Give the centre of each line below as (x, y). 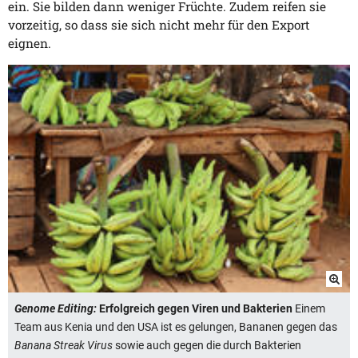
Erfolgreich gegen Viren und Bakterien (195, 308)
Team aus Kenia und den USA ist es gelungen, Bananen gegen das (176, 326)
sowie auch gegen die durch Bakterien (207, 345)
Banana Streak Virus (64, 345)
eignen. (30, 43)
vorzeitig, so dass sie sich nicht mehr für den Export (159, 24)
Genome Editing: (56, 308)
